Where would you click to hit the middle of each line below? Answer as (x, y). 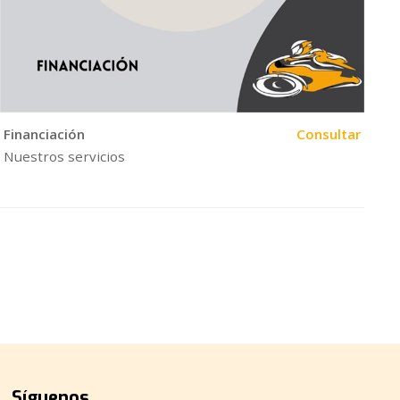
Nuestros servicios (64, 157)
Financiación (44, 133)
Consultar (328, 133)
